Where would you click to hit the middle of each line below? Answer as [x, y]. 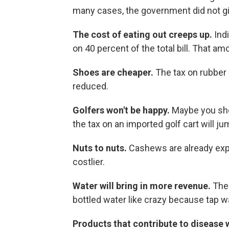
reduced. [90, 86]
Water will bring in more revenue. [142, 186]
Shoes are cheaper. [114, 73]
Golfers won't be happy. [122, 110]
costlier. [89, 162]
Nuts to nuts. [101, 148]
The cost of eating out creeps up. [143, 35]
